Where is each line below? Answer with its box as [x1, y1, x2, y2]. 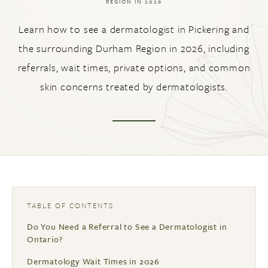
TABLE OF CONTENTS [27, 200, 114, 211]
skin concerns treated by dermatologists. [40, 79, 228, 94]
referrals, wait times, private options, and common [17, 60, 251, 75]
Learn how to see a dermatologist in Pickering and [19, 22, 249, 36]
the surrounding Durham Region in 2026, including [19, 41, 249, 56]
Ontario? [27, 233, 63, 245]
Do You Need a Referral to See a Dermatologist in [27, 220, 227, 233]
